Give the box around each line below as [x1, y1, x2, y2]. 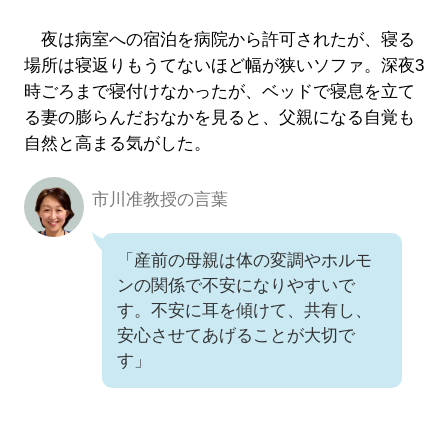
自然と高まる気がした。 [23, 134, 211, 154]
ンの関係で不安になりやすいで [116, 276, 355, 296]
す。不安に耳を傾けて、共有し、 [116, 301, 372, 321]
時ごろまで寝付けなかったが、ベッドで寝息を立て [23, 82, 415, 102]
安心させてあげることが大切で [116, 326, 355, 346]
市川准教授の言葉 [91, 190, 228, 210]
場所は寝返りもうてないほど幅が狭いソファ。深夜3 [23, 56, 424, 76]
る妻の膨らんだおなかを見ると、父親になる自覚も [23, 108, 415, 128]
